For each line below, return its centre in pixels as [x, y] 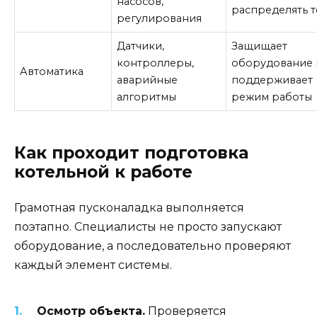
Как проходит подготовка [131, 152]
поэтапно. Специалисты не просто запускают [148, 226]
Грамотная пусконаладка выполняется [129, 207]
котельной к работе [103, 172]
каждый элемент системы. [93, 265]
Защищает [260, 46]
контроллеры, [156, 63]
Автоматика [52, 71]
